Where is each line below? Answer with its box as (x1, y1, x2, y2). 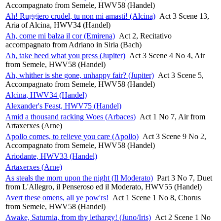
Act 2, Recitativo (119, 31, 172, 40)
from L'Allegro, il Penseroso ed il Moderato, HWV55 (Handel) (5, 182, 202, 191)
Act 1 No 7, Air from (140, 112, 205, 121)
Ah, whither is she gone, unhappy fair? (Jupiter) (5, 71, 154, 79)
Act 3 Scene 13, (159, 11, 209, 20)
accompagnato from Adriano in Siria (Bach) (5, 40, 142, 49)
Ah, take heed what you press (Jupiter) (5, 51, 125, 60)
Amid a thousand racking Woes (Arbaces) (5, 112, 136, 121)
